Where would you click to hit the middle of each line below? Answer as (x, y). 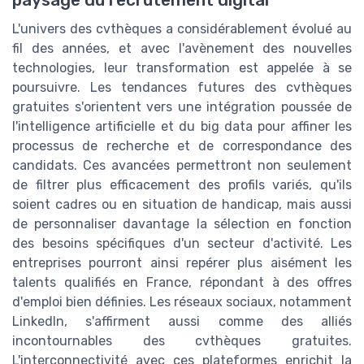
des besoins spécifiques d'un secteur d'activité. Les (182, 243)
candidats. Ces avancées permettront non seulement (182, 165)
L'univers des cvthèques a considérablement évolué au (182, 28)
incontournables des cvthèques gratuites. (182, 340)
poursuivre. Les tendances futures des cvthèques (182, 87)
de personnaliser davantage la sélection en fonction (182, 223)
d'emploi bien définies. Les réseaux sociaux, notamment (182, 301)
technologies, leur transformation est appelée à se (182, 67)
